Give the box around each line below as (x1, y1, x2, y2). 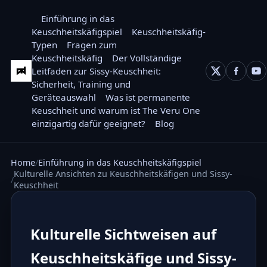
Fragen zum (67, 39, 117, 51)
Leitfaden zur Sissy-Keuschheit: (32, 65, 162, 77)
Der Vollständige (112, 52, 182, 64)
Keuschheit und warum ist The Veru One (32, 104, 201, 116)
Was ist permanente (105, 91, 191, 103)
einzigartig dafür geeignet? (32, 117, 146, 129)
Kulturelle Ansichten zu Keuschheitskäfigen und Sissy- (13, 168, 232, 179)
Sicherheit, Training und (32, 78, 131, 90)
